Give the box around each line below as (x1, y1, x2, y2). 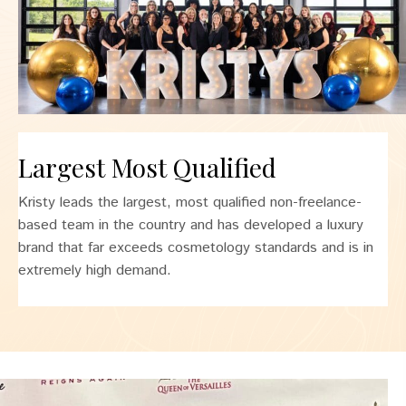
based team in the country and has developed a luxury (18, 215, 363, 236)
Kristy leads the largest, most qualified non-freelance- (18, 192, 362, 213)
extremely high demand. (18, 260, 171, 281)
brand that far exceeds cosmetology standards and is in (18, 237, 373, 258)
